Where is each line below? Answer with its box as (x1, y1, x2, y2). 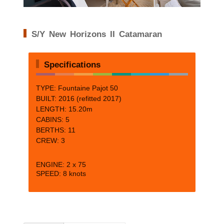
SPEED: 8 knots (35, 169, 86, 177)
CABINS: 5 (35, 115, 69, 123)
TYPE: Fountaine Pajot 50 (35, 84, 118, 92)
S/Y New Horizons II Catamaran (31, 29, 162, 37)
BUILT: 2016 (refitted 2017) (35, 94, 121, 102)
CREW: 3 (35, 136, 65, 144)
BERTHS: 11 (35, 126, 75, 134)
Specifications (43, 59, 100, 68)
